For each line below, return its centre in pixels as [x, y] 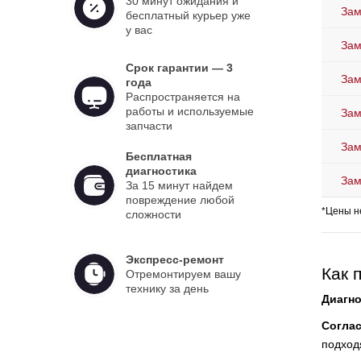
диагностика [161, 171]
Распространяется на [183, 97]
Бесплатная [158, 157]
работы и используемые [189, 112]
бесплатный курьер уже [188, 16]
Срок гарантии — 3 [179, 68]
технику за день [167, 289]
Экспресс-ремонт [174, 260]
